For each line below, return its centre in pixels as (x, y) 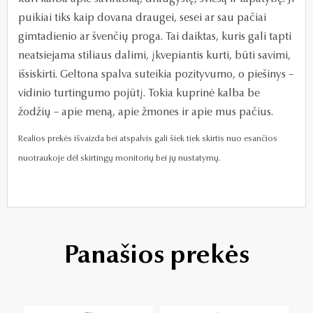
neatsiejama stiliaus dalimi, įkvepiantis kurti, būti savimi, (154, 56)
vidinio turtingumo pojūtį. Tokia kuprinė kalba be (139, 93)
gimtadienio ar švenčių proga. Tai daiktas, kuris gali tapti (155, 37)
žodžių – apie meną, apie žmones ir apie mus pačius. (146, 112)
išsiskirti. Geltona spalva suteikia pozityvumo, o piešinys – (156, 74)
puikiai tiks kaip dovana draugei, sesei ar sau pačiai (142, 18)
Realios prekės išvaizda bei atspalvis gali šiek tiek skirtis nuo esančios (148, 139)
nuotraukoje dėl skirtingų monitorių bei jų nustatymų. (119, 158)
